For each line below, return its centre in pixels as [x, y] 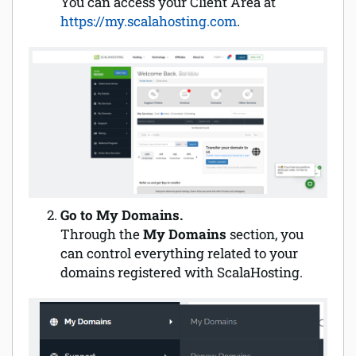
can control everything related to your [179, 253]
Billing [32, 105]
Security [52, 68]
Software [55, 31]
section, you [267, 234]
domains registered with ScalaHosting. [182, 273]
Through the [102, 234]
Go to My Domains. [122, 215]
